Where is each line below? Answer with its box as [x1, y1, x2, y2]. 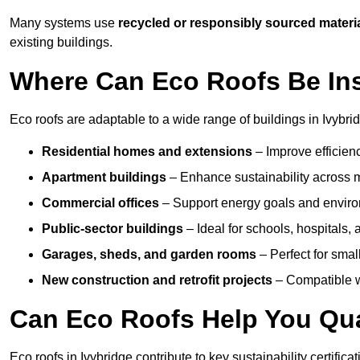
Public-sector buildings [42, 222, 183, 236]
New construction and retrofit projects [42, 273, 272, 288]
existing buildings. [10, 35, 112, 50]
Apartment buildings [42, 170, 166, 185]
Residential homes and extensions [42, 145, 252, 159]
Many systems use [10, 16, 118, 31]
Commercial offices [42, 196, 159, 211]
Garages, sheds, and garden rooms [42, 247, 256, 262]
